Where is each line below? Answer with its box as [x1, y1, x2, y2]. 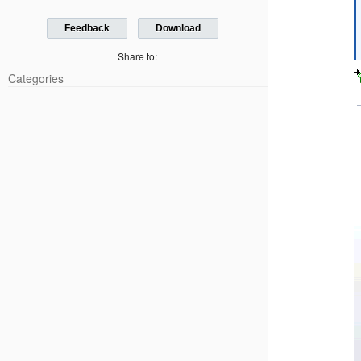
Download [155, 23, 201, 35]
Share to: [118, 48, 158, 63]
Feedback [64, 23, 110, 35]
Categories [8, 69, 64, 86]
